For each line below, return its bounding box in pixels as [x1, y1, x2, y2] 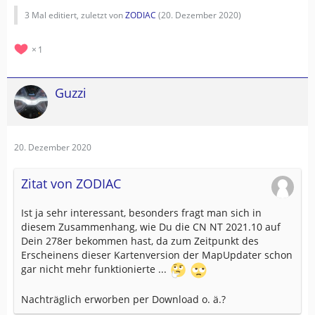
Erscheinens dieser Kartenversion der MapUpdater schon [21, 248, 292, 262]
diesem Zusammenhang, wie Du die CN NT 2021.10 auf [21, 220, 281, 234]
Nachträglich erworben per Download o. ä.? [21, 292, 226, 307]
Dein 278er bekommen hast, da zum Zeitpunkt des [21, 234, 259, 248]
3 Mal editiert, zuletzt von [25, 9, 125, 22]
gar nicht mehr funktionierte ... [21, 262, 169, 276]
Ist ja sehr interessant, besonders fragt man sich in [21, 206, 262, 220]
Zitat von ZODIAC [21, 175, 121, 193]
